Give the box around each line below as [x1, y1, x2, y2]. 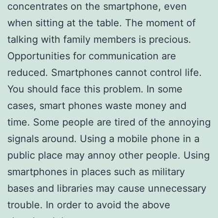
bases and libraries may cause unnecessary [7, 182, 206, 194]
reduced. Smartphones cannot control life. [7, 66, 202, 78]
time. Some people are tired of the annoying [7, 116, 211, 128]
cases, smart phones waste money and [7, 99, 186, 111]
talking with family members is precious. [7, 33, 191, 45]
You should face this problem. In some [7, 83, 182, 95]
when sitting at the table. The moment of [7, 17, 196, 29]
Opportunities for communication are [7, 50, 176, 62]
